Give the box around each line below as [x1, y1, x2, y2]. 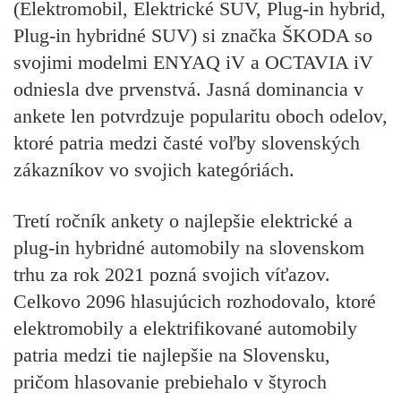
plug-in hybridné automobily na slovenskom [13, 235, 364, 259]
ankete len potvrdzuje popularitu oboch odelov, [13, 105, 388, 128]
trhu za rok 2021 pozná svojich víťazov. [13, 262, 330, 286]
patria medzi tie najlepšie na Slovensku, [13, 343, 330, 366]
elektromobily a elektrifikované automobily [13, 316, 357, 339]
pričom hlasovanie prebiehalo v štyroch [13, 370, 327, 393]
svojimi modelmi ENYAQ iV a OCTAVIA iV [13, 51, 373, 74]
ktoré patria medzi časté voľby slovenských [13, 132, 360, 155]
